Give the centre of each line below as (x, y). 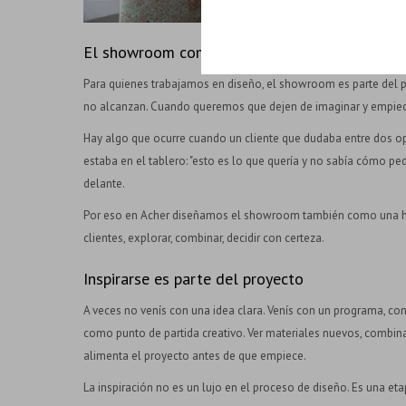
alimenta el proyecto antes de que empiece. (195, 355)
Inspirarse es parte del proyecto (193, 278)
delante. (104, 183)
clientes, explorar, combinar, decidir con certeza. (204, 237)
